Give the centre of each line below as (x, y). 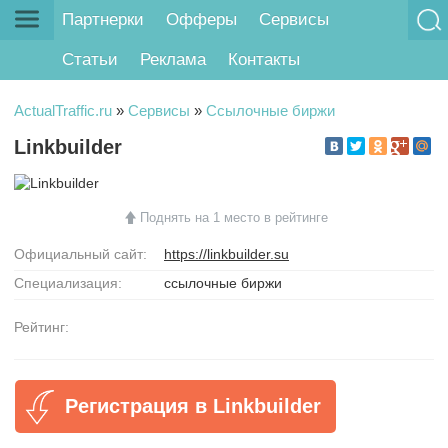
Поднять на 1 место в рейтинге (233, 217)
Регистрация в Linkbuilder (193, 405)
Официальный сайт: (80, 253)
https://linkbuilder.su (226, 253)
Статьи (90, 60)
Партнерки (103, 20)
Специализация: (68, 282)
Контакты (263, 60)
